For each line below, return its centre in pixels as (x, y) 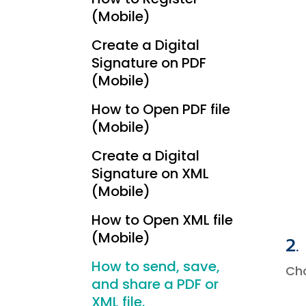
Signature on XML (151, 174)
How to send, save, (156, 267)
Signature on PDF (149, 63)
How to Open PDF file (161, 110)
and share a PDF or (155, 284)
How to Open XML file (163, 220)
